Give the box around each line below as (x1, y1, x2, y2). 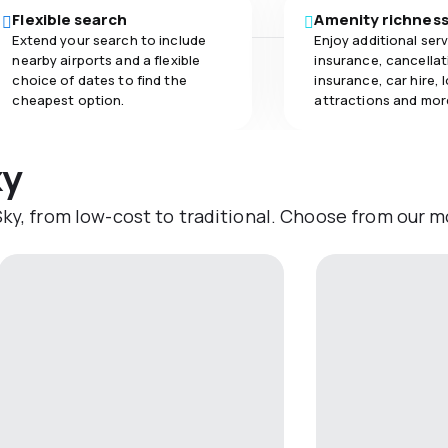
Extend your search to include (12, 31, 207, 49)
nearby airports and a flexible (12, 51, 201, 69)
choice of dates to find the (12, 71, 187, 89)
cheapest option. (12, 91, 125, 109)
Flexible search (12, 9, 128, 30)
